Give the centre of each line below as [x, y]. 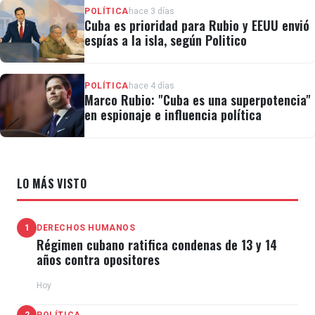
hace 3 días [151, 11]
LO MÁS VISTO [52, 184]
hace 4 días [151, 86]
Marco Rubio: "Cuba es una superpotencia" [198, 100]
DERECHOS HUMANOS [86, 228]
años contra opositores [98, 260]
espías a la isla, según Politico [166, 40]
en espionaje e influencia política [173, 115]
